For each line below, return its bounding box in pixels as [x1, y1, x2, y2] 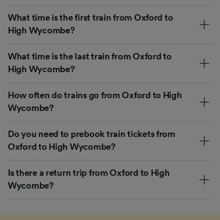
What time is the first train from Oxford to [8, 13, 173, 22]
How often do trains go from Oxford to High [8, 90, 182, 100]
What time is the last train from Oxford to [8, 52, 172, 61]
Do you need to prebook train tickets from [8, 129, 175, 138]
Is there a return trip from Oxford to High [8, 168, 170, 177]
